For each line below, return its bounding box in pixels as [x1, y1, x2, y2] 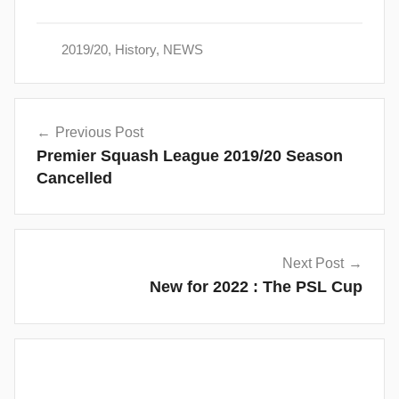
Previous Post [55, 124, 143, 140]
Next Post [282, 256, 344, 272]
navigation [13, 131, 128, 159]
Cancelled [37, 168, 112, 187]
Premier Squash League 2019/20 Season [37, 146, 343, 165]
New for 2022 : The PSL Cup [150, 278, 362, 297]
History [114, 41, 156, 57]
